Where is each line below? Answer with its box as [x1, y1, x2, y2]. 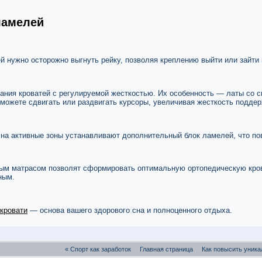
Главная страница [139, 246, 193, 253]
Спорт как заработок [70, 246, 131, 253]
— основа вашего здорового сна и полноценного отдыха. [27, 205, 232, 215]
